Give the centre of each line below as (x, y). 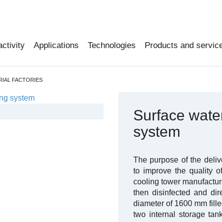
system (157, 132)
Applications (56, 45)
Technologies (112, 45)
